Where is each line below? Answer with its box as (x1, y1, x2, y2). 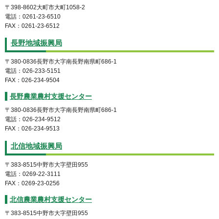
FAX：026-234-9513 (5, 125, 60, 132)
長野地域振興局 (11, 39, 62, 47)
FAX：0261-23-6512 (5, 22, 60, 29)
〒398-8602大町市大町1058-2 (5, 3, 85, 11)
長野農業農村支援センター (10, 92, 92, 101)
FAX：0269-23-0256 (5, 180, 60, 187)
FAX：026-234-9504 (5, 77, 60, 84)
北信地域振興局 (11, 142, 62, 151)
